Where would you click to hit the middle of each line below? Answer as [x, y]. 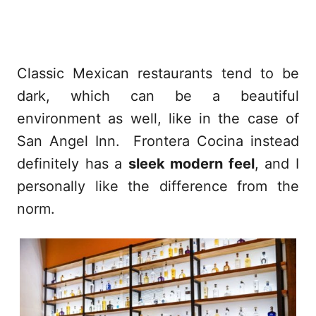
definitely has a [73, 163]
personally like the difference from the [158, 186]
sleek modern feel [191, 163]
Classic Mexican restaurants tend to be [158, 73]
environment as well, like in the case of [158, 118]
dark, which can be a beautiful [158, 96]
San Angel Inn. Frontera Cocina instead [158, 141]
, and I [277, 163]
